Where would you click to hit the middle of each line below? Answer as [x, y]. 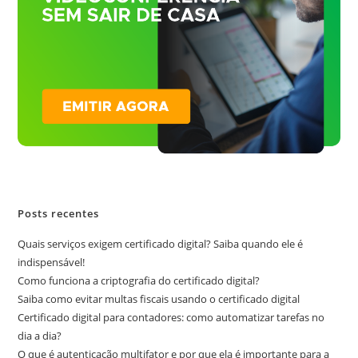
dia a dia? [40, 335]
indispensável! [52, 262]
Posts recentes [59, 213]
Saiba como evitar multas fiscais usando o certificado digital [159, 298]
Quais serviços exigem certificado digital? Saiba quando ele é [161, 243]
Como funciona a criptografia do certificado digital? [139, 280]
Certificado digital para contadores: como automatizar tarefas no [171, 317]
